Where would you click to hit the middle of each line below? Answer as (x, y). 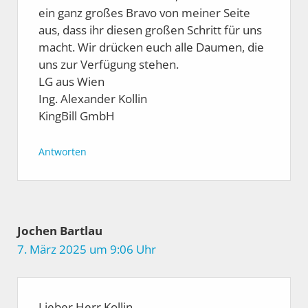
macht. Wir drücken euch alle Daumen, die (151, 47)
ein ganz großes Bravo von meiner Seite (144, 13)
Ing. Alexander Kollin (93, 99)
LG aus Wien (71, 82)
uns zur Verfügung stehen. (109, 65)
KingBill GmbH (77, 116)
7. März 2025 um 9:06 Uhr (87, 249)
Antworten (63, 151)
